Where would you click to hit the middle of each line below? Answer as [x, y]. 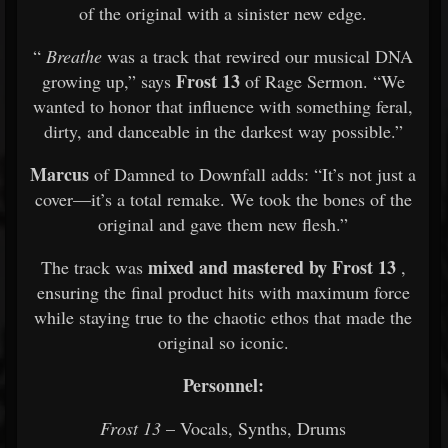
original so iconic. [223, 342]
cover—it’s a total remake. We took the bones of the [223, 199]
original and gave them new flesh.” [223, 224]
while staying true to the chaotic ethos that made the [223, 317]
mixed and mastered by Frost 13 [271, 267]
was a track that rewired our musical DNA [257, 56]
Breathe [71, 56]
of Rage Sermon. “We [322, 81]
